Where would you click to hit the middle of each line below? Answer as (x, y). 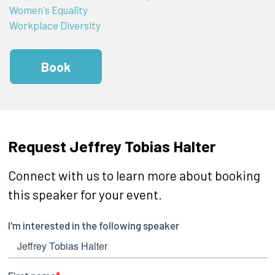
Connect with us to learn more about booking (134, 175)
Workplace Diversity (55, 25)
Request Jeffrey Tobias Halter (111, 145)
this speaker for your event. (85, 194)
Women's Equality (48, 10)
